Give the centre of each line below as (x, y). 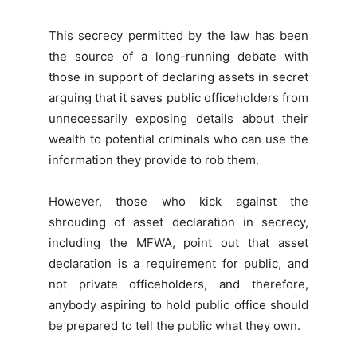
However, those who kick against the (178, 201)
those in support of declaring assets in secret (178, 76)
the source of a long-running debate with (178, 56)
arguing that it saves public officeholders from (178, 97)
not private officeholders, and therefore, (178, 284)
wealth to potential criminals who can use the (178, 139)
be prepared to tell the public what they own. (174, 325)
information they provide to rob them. (153, 159)
